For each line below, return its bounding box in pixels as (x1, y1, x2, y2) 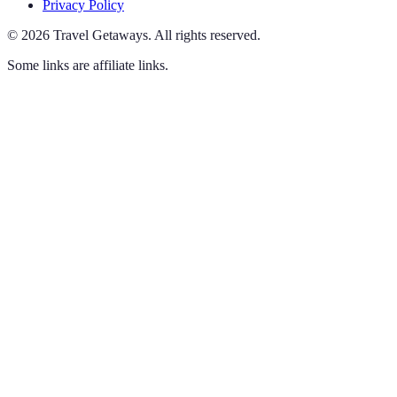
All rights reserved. (154, 27, 261, 43)
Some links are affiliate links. (7, 57, 168, 73)
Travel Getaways (53, 27, 148, 43)
